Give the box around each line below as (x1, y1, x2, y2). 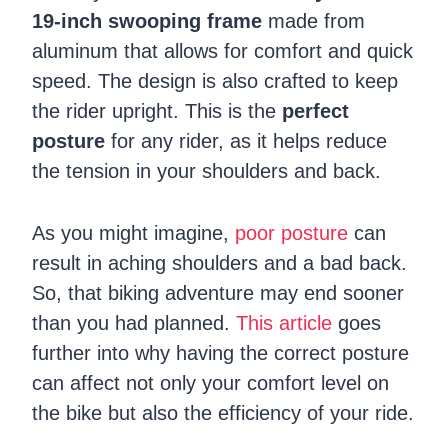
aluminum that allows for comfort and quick (32, 39, 413, 62)
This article (236, 311, 332, 334)
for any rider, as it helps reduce (105, 129, 387, 152)
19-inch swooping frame (32, 9, 262, 32)
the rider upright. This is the (32, 99, 282, 122)
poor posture (235, 221, 348, 244)
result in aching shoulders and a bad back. (32, 251, 407, 274)
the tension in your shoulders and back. (32, 159, 381, 182)
